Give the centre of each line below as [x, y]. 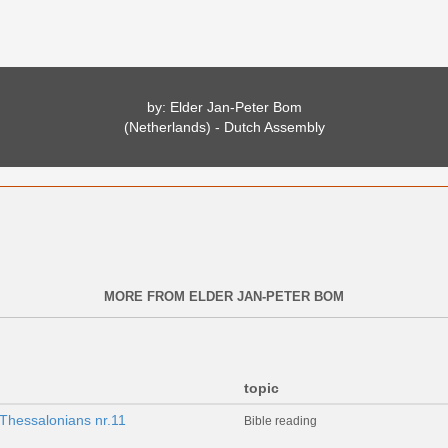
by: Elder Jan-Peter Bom [224, 106]
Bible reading [280, 420]
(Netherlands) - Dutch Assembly [224, 126]
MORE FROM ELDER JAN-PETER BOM [224, 296]
